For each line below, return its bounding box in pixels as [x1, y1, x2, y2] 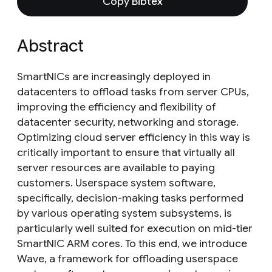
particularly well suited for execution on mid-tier [17, 222, 253, 235]
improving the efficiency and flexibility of [17, 100, 216, 114]
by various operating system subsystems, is [17, 206, 232, 220]
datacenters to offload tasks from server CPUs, [17, 85, 249, 98]
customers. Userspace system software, [17, 176, 216, 189]
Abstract [17, 35, 84, 56]
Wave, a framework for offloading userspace [17, 252, 238, 265]
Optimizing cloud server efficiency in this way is [17, 131, 250, 144]
